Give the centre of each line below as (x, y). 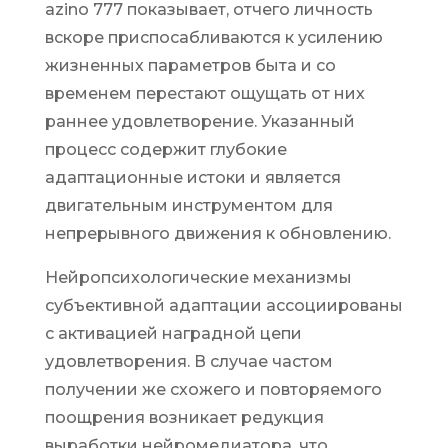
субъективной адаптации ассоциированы (223, 305)
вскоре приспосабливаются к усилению (213, 37)
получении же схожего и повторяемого (213, 389)
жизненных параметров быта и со (190, 65)
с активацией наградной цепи (173, 333)
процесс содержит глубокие (165, 149)
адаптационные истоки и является (192, 177)
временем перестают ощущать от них (204, 93)
